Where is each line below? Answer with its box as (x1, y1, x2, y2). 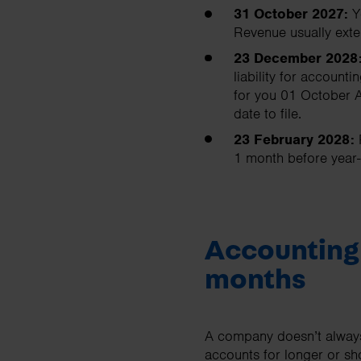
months (205, 265, 305, 295)
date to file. (234, 105, 305, 123)
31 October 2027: (234, 5, 352, 23)
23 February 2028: (234, 131, 355, 149)
